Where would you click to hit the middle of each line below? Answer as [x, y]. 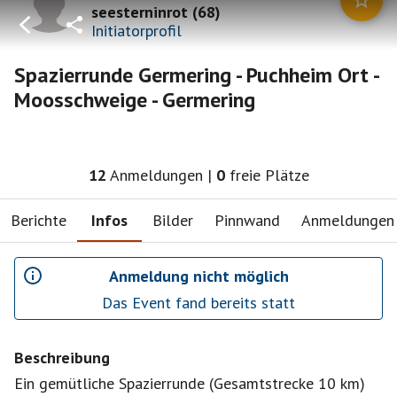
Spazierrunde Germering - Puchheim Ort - [196, 75]
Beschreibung [62, 358]
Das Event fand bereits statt [198, 303]
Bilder [173, 220]
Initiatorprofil [136, 30]
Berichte [39, 220]
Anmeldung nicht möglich [198, 276]
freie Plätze [269, 175]
